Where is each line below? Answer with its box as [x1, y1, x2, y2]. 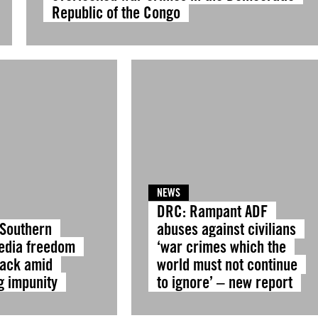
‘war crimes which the [156, 237, 286, 256]
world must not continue [156, 255, 297, 274]
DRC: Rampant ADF [156, 202, 268, 221]
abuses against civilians [156, 219, 296, 238]
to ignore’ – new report [156, 273, 292, 292]
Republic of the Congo [51, 3, 180, 22]
